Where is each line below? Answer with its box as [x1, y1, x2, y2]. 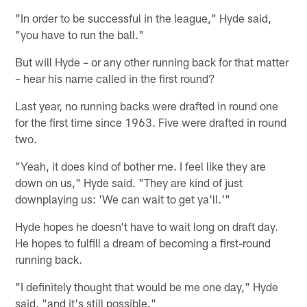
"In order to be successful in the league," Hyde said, [15, 10, 272, 25]
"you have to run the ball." [15, 27, 145, 41]
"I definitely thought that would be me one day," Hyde [15, 279, 279, 293]
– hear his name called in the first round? [15, 71, 216, 85]
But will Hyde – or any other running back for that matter [15, 54, 289, 69]
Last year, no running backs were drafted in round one [15, 98, 279, 112]
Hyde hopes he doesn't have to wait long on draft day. [15, 219, 279, 233]
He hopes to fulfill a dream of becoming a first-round [15, 235, 271, 249]
